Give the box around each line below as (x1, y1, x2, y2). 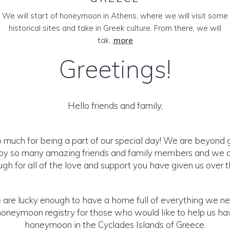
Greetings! (59, 53, 171, 84)
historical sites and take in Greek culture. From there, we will (9, 23, 221, 33)
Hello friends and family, (67, 100, 163, 111)
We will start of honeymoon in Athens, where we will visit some (2, 11, 228, 21)
